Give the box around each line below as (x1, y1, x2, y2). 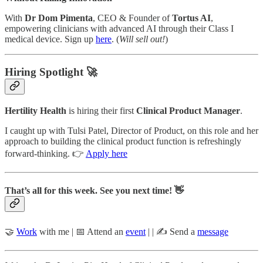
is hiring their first (66, 106, 136, 116)
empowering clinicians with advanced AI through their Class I (5, 23, 234, 33)
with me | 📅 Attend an (37, 226, 126, 237)
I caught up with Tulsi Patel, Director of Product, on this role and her (5, 126, 258, 136)
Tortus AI (172, 12, 211, 23)
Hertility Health (5, 106, 66, 116)
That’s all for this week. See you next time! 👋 (5, 186, 184, 196)
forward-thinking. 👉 (5, 149, 86, 159)
